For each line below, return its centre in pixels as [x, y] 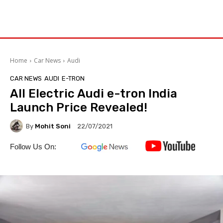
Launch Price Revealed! [79, 108]
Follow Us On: [33, 147]
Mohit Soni [53, 126]
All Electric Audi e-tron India [94, 94]
